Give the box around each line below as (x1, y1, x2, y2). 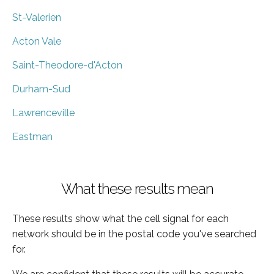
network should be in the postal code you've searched (12, 228, 256, 240)
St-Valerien (12, 11, 61, 23)
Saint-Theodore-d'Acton (12, 59, 122, 71)
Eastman (12, 130, 53, 143)
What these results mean (61, 179, 213, 198)
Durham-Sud (12, 83, 70, 95)
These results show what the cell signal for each (12, 212, 229, 224)
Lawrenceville (12, 106, 75, 119)
